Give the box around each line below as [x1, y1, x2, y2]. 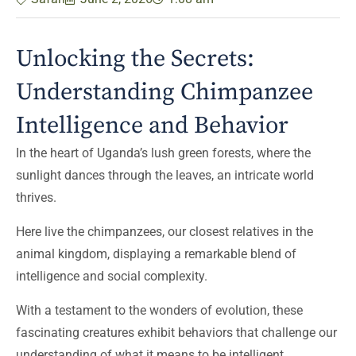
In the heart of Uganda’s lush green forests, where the [16, 145, 311, 161]
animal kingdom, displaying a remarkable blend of [16, 246, 296, 261]
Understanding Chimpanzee [16, 77, 313, 107]
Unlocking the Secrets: [16, 44, 254, 74]
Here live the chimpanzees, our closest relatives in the [16, 224, 313, 239]
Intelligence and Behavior [16, 110, 288, 141]
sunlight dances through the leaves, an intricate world [16, 168, 314, 183]
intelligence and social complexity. [16, 269, 207, 284]
